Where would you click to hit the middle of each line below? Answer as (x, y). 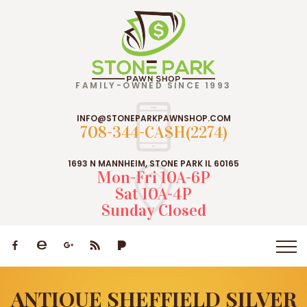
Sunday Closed (153, 210)
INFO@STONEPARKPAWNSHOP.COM (153, 118)
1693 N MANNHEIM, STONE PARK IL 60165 (153, 163)
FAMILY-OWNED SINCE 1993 (153, 85)
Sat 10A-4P (153, 194)
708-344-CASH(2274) (153, 132)
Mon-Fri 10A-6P (153, 177)
